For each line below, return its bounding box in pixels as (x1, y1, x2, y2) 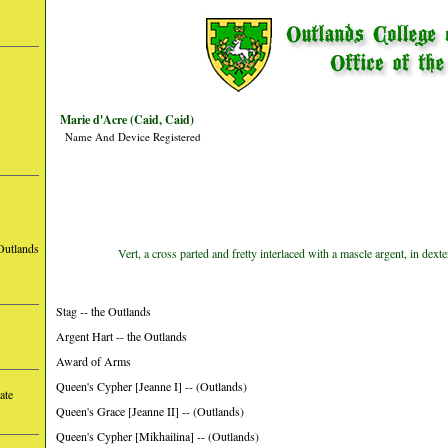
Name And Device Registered (65, 129, 201, 144)
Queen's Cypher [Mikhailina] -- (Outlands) (56, 428, 259, 444)
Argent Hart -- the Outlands (56, 328, 187, 344)
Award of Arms (56, 353, 131, 369)
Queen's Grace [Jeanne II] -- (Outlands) (56, 403, 244, 419)
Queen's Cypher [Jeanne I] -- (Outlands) (56, 378, 247, 394)
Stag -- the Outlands (56, 303, 151, 319)
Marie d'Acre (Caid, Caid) (60, 111, 194, 128)
